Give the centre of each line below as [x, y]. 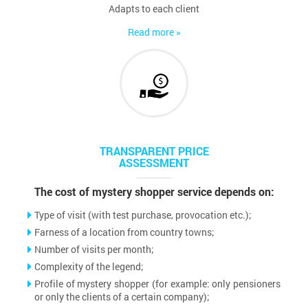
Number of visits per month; [94, 249]
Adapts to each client [154, 8]
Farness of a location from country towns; [124, 232]
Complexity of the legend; [89, 266]
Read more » [154, 32]
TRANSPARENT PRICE [154, 151]
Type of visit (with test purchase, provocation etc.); [143, 214]
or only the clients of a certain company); [122, 296]
